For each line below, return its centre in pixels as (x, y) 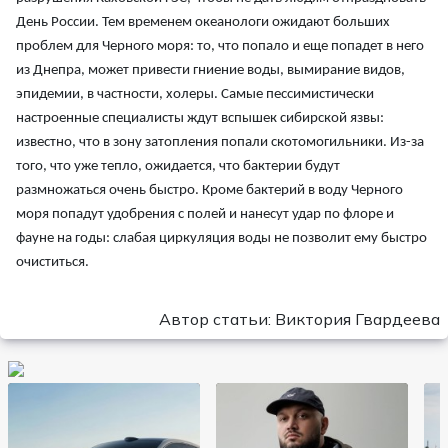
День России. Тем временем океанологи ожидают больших (203, 23)
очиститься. (52, 263)
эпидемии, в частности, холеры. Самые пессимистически (195, 95)
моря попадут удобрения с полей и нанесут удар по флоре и (205, 215)
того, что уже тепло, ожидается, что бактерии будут (178, 167)
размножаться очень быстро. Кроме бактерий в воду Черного (209, 191)
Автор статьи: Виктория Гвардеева (299, 319)
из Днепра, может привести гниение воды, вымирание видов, (210, 71)
